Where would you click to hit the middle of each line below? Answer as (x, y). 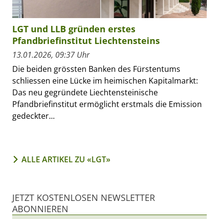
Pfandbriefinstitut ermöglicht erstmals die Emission (107, 104)
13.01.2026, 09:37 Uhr (51, 55)
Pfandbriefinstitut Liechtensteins (86, 40)
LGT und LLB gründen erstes (74, 29)
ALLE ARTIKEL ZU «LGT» (66, 159)
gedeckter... (33, 116)
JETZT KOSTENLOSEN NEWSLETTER (84, 197)
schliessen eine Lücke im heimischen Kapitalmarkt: (105, 80)
